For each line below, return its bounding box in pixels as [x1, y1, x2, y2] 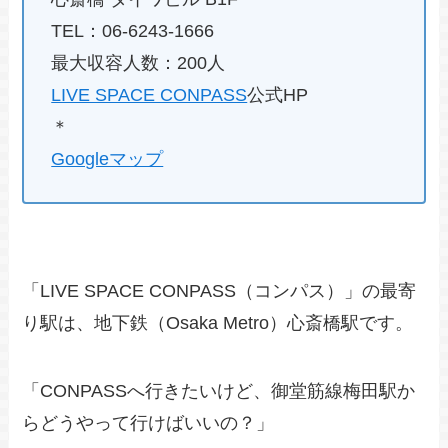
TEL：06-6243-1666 [51, 20, 215, 41]
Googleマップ [51, 148, 164, 169]
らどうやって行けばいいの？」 [22, 413, 275, 434]
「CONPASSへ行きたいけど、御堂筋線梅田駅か [22, 381, 416, 402]
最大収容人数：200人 [51, 52, 226, 73]
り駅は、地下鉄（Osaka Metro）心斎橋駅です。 [22, 313, 414, 334]
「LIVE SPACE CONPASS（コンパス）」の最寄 [22, 281, 417, 302]
